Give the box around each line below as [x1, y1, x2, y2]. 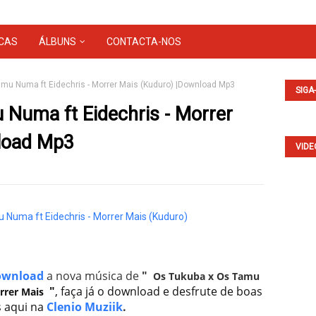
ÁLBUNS [39, 36, 76, 47]
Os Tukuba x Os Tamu [152, 269, 260, 283]
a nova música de [43, 268, 142, 284]
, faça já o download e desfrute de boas [54, 284, 262, 299]
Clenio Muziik [46, 299, 123, 315]
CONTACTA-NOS [107, 36, 181, 47]
